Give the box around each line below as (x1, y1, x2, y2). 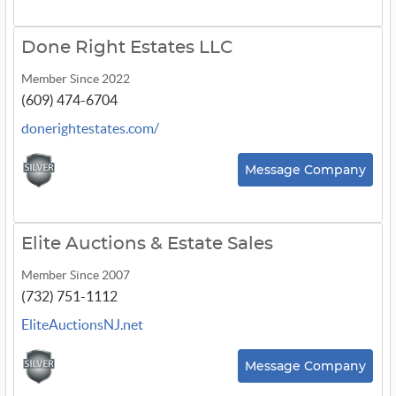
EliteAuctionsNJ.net (21, 316, 143, 332)
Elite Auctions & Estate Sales (21, 235, 273, 253)
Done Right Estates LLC (21, 39, 232, 57)
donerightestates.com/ (21, 120, 159, 136)
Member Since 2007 (21, 268, 130, 282)
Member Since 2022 (21, 72, 130, 86)
